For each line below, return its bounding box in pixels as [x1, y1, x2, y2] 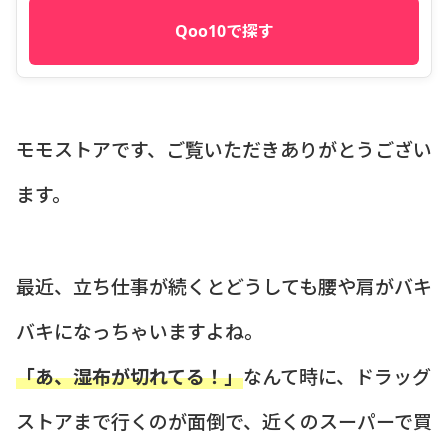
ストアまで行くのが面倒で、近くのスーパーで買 [16, 407, 432, 435]
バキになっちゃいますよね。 [16, 317, 263, 345]
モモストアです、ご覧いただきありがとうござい [16, 134, 432, 162]
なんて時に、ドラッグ [243, 362, 431, 390]
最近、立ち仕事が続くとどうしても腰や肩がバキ [16, 272, 432, 300]
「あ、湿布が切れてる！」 [16, 362, 243, 390]
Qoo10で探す [174, 20, 274, 43]
